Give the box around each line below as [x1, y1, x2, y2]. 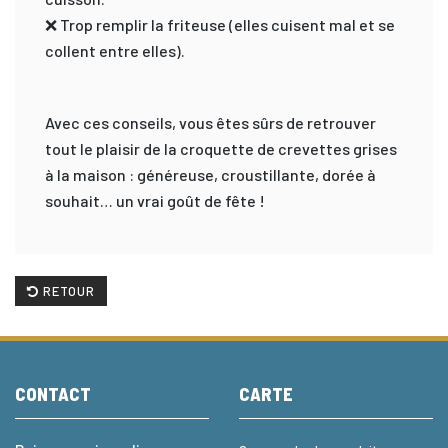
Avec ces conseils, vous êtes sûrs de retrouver [45, 112, 376, 132]
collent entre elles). [45, 40, 185, 60]
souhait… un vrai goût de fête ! [45, 190, 265, 210]
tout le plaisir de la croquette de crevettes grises [45, 138, 397, 158]
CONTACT [15, 382, 91, 405]
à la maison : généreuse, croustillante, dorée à [45, 164, 376, 184]
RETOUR [39, 282, 95, 299]
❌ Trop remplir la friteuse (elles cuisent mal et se [45, 14, 395, 34]
